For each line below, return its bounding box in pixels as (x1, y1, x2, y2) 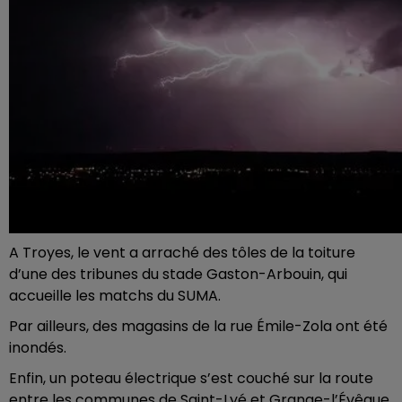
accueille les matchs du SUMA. (9, 284, 221, 306)
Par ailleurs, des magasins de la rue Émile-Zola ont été (9, 315, 388, 336)
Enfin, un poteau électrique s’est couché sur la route (9, 367, 373, 389)
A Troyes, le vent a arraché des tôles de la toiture (9, 241, 355, 263)
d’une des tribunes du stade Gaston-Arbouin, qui (9, 263, 347, 284)
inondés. (9, 336, 66, 358)
